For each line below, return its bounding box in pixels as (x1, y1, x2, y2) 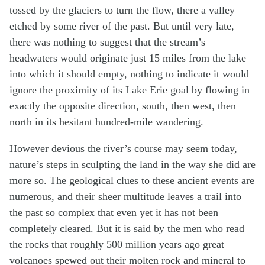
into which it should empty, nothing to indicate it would (9, 67, 249, 80)
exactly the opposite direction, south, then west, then (9, 99, 236, 112)
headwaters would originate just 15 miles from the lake (9, 51, 246, 64)
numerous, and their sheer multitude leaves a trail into (9, 190, 241, 202)
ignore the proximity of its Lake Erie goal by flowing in (9, 83, 250, 96)
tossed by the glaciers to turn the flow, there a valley (9, 4, 235, 16)
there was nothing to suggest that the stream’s (9, 35, 205, 48)
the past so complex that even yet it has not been (9, 206, 218, 218)
